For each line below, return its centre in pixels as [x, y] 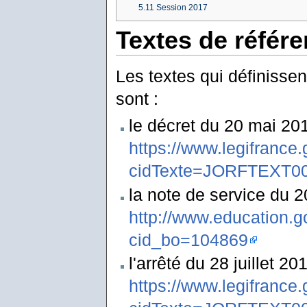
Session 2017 [182, 8]
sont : [137, 99]
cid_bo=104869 [188, 240]
